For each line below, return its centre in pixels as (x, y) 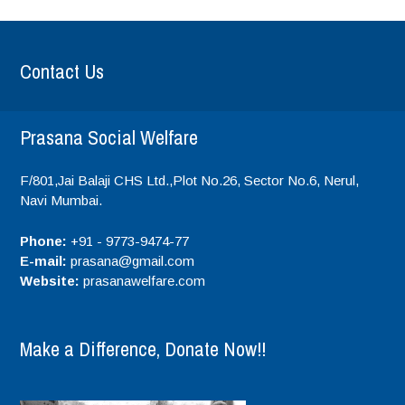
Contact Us (62, 72)
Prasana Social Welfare (109, 138)
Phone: (44, 240)
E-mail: (44, 260)
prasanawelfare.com (143, 280)
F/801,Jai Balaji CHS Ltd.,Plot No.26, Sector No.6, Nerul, (190, 181)
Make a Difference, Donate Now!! (143, 348)
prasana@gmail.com (131, 260)
